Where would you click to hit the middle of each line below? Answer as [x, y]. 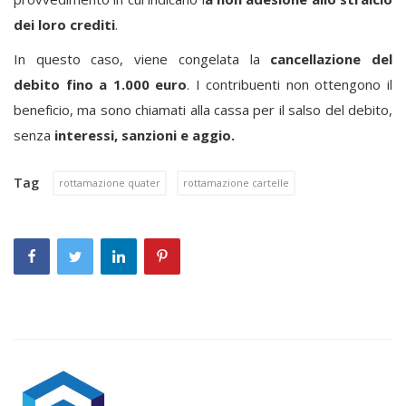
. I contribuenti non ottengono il [290, 84]
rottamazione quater [110, 182]
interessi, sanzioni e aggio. [143, 135]
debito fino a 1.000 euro [101, 84]
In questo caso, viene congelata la [142, 58]
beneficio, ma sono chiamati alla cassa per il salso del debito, [203, 109]
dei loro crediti [64, 24]
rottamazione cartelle [236, 182]
